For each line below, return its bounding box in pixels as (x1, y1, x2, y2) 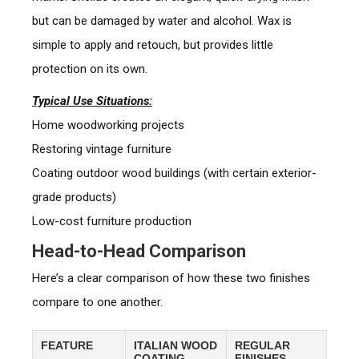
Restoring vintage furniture (31, 142, 171, 157)
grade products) (31, 190, 116, 205)
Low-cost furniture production (31, 214, 192, 229)
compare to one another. (31, 295, 163, 310)
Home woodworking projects (31, 118, 184, 133)
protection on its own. (31, 62, 147, 77)
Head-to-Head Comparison (31, 241, 246, 262)
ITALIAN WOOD (133, 339, 217, 353)
